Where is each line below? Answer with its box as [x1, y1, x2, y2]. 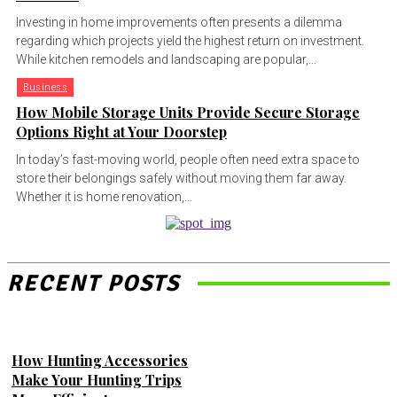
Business [23, 82, 67, 94]
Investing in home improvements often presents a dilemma [16, 15, 342, 30]
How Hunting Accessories [12, 350, 188, 370]
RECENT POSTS [7, 269, 180, 299]
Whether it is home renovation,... [16, 190, 192, 205]
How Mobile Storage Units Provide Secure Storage [16, 103, 360, 122]
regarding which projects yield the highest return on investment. [16, 34, 364, 49]
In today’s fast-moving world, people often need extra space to [16, 152, 360, 167]
